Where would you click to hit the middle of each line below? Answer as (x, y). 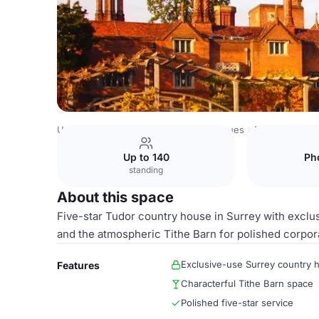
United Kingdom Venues (111, 130)
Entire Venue (282, 130)
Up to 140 (146, 157)
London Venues (209, 130)
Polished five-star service (237, 303)
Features (78, 265)
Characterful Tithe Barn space (247, 283)
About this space (115, 197)
